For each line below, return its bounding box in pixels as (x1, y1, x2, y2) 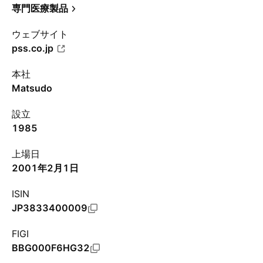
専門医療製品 (12, 2, 68, 14)
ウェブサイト (12, 28, 68, 40)
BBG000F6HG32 (12, 242, 90, 254)
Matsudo (12, 82, 52, 94)
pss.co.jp (12, 42, 53, 54)
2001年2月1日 (12, 162, 79, 174)
